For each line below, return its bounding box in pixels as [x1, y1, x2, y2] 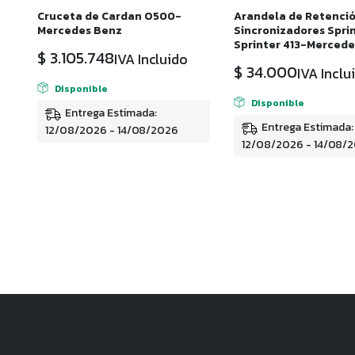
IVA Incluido [113, 49, 189, 71]
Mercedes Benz [37, 22, 122, 40]
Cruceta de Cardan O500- [37, 8, 181, 25]
